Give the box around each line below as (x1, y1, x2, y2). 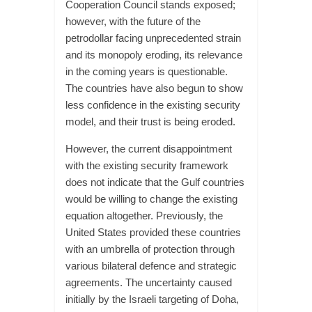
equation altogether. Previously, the (65, 210, 223, 221)
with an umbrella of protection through (65, 243, 235, 255)
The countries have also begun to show (65, 82, 243, 94)
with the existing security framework (65, 159, 228, 171)
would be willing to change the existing (65, 193, 237, 205)
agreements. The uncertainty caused (65, 276, 232, 288)
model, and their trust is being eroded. (65, 116, 235, 127)
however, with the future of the (65, 15, 201, 27)
